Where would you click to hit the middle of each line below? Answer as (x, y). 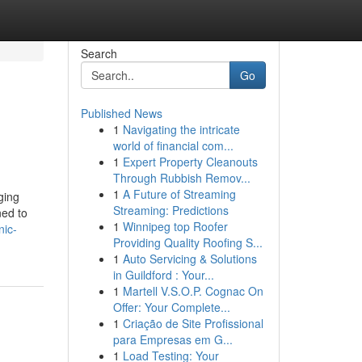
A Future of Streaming (179, 194)
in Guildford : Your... (163, 275)
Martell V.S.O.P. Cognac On (193, 291)
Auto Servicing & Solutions (189, 259)
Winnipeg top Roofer (175, 226)
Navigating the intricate (181, 129)
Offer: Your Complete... (171, 307)
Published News (121, 113)
